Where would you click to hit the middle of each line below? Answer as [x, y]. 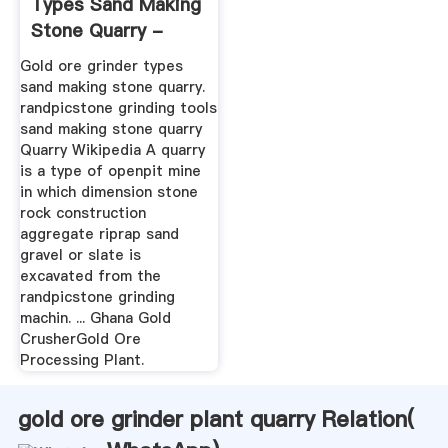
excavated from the [90, 275]
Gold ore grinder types [101, 65]
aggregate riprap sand [99, 233]
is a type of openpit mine [110, 170]
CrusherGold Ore [80, 338]
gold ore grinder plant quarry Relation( [215, 418]
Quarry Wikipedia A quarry [112, 149]
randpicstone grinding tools [118, 107]
